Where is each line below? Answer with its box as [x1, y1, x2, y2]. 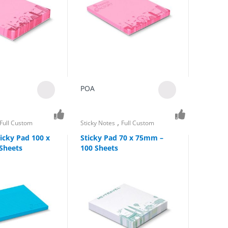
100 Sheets [80, 142, 118, 153]
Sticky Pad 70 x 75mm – [80, 132, 163, 142]
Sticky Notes [80, 119, 115, 128]
